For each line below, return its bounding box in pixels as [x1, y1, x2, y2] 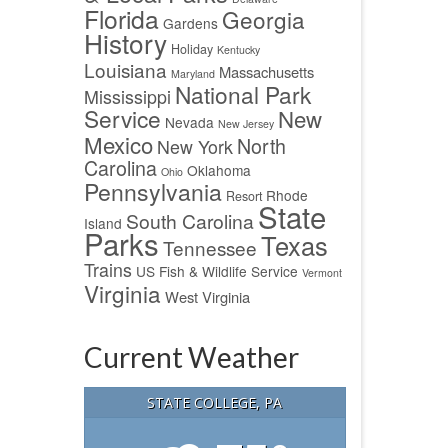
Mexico [83, 128, 153, 160]
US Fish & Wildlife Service [135, 261, 298, 281]
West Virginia [164, 286, 250, 307]
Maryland [170, 66, 215, 81]
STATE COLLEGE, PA [147, 393, 283, 413]
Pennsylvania [83, 175, 222, 208]
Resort [225, 187, 262, 205]
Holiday [170, 40, 213, 58]
